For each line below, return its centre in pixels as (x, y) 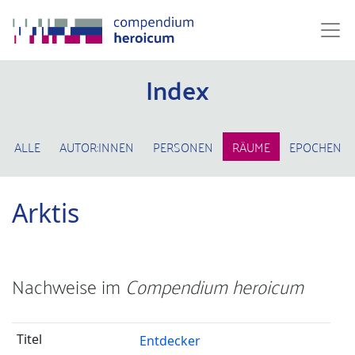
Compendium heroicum (214, 286)
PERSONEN (183, 147)
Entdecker (170, 341)
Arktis (46, 213)
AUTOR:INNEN (96, 147)
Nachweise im (69, 286)
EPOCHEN (315, 147)
